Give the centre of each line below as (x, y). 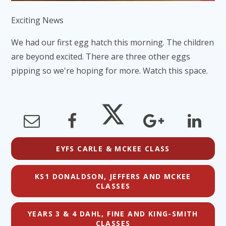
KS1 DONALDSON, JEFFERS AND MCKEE (113, 176)
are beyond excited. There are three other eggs (101, 57)
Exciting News (38, 20)
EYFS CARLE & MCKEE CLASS (113, 148)
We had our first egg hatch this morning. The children (113, 43)
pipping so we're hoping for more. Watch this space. (110, 71)
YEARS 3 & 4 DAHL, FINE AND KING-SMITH (113, 213)
